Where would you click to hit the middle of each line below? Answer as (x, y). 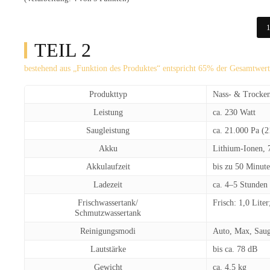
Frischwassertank (107, 203)
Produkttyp (108, 94)
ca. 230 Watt (234, 112)
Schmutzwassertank (108, 213)
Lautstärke (108, 249)
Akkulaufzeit (108, 167)
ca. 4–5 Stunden (240, 185)
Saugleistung (108, 130)
